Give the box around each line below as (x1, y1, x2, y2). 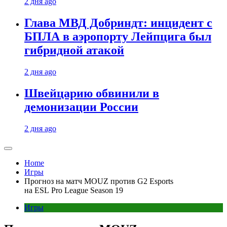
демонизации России (24, 100, 138, 114)
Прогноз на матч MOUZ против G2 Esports (24, 177, 173, 185)
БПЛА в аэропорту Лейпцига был (24, 30, 211, 44)
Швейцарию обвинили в (24, 87, 159, 100)
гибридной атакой (24, 44, 124, 57)
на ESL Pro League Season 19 (24, 186, 123, 195)
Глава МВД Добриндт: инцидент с (24, 16, 212, 30)
